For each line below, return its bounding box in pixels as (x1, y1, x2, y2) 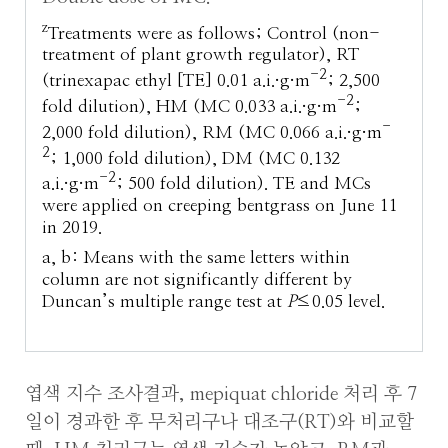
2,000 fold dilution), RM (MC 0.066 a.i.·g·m (42, 123, 383, 141)
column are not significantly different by (42, 271, 353, 289)
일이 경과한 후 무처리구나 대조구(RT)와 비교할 (25, 412, 414, 432)
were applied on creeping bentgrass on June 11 (42, 196, 398, 214)
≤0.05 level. (296, 293, 386, 311)
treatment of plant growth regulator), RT (42, 46, 360, 64)
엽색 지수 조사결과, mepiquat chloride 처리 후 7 (25, 384, 417, 404)
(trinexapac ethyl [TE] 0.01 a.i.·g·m (42, 72, 311, 90)
